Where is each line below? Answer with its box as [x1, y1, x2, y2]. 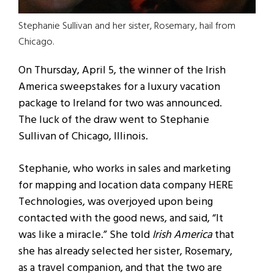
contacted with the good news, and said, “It [18, 209, 223, 228]
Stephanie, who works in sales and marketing [18, 160, 231, 178]
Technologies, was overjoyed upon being [18, 193, 213, 211]
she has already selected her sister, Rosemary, [18, 242, 232, 261]
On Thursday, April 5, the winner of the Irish [18, 61, 226, 80]
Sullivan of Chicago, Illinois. [18, 127, 148, 146]
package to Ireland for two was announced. [18, 94, 222, 113]
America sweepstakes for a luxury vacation [18, 78, 220, 96]
